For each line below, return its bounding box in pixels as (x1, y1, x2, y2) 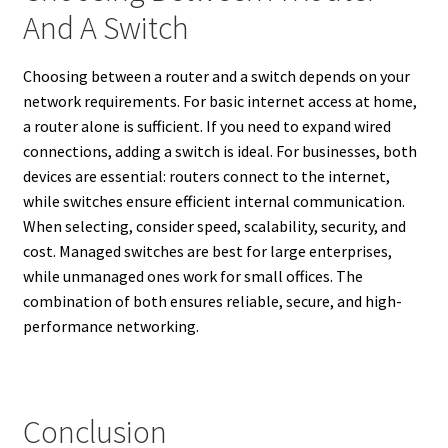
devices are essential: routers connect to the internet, (22, 166, 390, 187)
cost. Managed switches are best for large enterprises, (22, 241, 392, 262)
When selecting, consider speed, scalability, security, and (22, 216, 406, 237)
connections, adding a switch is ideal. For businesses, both (22, 141, 417, 162)
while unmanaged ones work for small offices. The (22, 266, 363, 287)
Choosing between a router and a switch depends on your (22, 66, 410, 87)
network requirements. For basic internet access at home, (22, 91, 417, 112)
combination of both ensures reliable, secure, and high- (22, 291, 402, 312)
